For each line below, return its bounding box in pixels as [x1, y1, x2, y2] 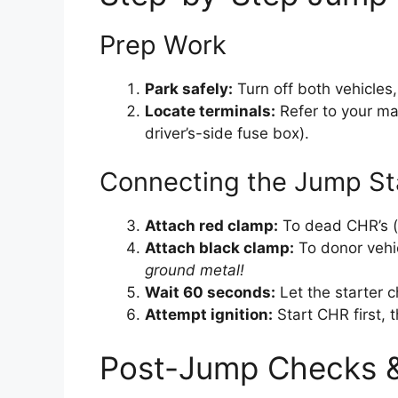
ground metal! [145, 261, 244, 280]
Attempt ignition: [145, 306, 273, 324]
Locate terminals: [145, 101, 275, 120]
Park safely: [145, 79, 233, 98]
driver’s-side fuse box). [145, 123, 309, 142]
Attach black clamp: [145, 239, 294, 258]
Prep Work [99, 28, 227, 60]
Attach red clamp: [145, 217, 278, 235]
